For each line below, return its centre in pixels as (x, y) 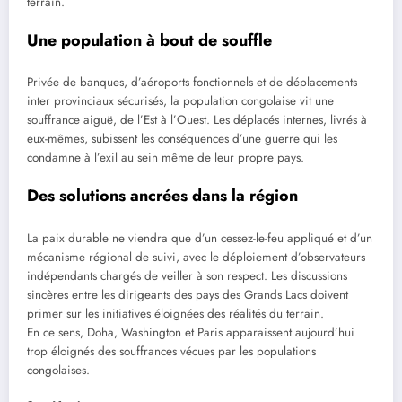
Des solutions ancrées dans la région (162, 196)
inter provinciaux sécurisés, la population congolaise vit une (180, 101)
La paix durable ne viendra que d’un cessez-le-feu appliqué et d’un (200, 238)
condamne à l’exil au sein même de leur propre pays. (166, 158)
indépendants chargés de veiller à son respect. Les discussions (187, 275)
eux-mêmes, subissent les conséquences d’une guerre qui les (182, 139)
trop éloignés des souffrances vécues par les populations (171, 351)
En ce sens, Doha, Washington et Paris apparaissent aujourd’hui (191, 332)
